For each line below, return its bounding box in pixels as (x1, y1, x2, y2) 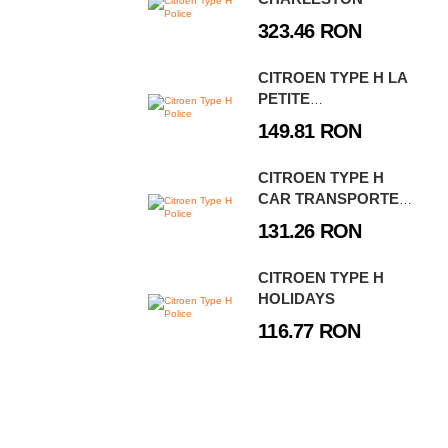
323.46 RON (258, 20, 362, 43)
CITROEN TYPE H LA (258, 69, 409, 87)
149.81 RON (258, 120, 362, 143)
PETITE (258, 90, 311, 108)
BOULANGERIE (258, 111, 371, 129)
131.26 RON (258, 220, 362, 243)
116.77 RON (258, 320, 361, 343)
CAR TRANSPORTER (258, 190, 411, 208)
